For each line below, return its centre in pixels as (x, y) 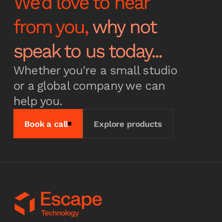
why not (124, 26)
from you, (53, 26)
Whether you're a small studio (95, 70)
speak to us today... (87, 51)
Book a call (46, 124)
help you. (38, 101)
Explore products (128, 124)
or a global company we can (89, 85)
